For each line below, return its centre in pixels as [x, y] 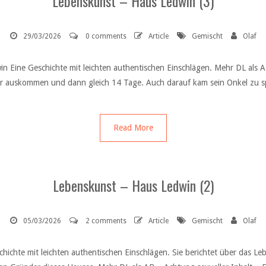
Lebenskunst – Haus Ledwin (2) [133, 185]
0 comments [106, 36]
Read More [133, 127]
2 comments [106, 221]
